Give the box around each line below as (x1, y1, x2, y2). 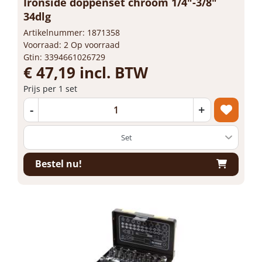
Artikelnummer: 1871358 (23, 26, 120, 38)
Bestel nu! (35, 157, 82, 170)
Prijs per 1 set (23, 82, 77, 94)
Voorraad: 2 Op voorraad (23, 39, 120, 50)
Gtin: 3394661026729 (23, 51, 105, 63)
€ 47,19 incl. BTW (23, 61, 148, 83)
